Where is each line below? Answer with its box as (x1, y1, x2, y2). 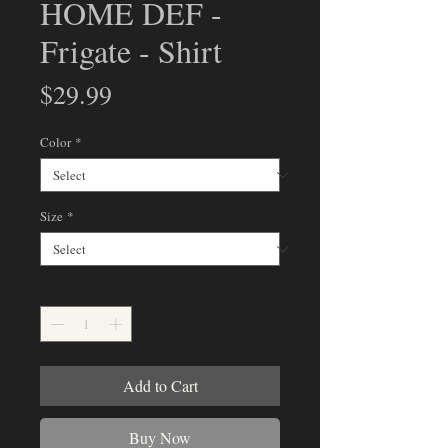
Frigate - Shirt (40, 29, 222, 73)
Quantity (40, 281, 88, 300)
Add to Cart (122, 374, 198, 396)
